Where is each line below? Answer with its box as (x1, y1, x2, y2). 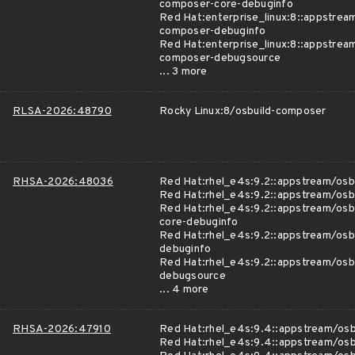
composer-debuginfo (159, 25, 266, 38)
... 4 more (159, 283, 209, 296)
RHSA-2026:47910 (13, 323, 111, 336)
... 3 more (159, 65, 208, 78)
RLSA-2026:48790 (13, 105, 112, 118)
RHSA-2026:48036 (13, 175, 113, 189)
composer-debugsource (159, 52, 281, 65)
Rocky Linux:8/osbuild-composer (159, 105, 326, 118)
